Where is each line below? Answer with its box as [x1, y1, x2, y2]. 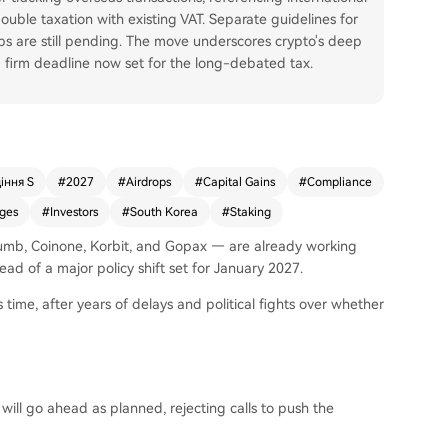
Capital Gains [203, 175, 275, 189]
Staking [230, 205, 271, 219]
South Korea [130, 205, 198, 219]
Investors [50, 205, 98, 219]
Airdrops [126, 175, 171, 189]
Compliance [307, 175, 372, 189]
